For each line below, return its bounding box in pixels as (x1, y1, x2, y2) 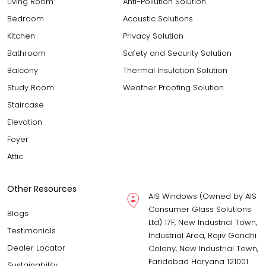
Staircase (7, 99, 44, 110)
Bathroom (7, 47, 46, 59)
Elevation (7, 116, 42, 128)
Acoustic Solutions (123, 12, 193, 24)
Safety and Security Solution (123, 47, 232, 59)
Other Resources (7, 182, 77, 195)
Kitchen (7, 30, 35, 42)
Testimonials (7, 224, 56, 236)
